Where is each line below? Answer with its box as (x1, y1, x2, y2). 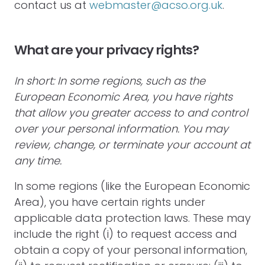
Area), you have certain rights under (14, 195, 205, 209)
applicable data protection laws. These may (14, 211, 251, 225)
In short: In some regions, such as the (14, 73, 205, 88)
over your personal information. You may (14, 121, 228, 136)
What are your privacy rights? (14, 41, 199, 59)
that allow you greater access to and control (14, 105, 248, 120)
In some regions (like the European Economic (14, 179, 250, 193)
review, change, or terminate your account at (14, 137, 250, 152)
